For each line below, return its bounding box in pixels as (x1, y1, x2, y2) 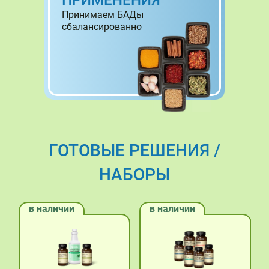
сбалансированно (62, 21, 142, 32)
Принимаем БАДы (62, 9, 144, 20)
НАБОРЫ (99, 165, 170, 184)
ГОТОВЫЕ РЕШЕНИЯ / (49, 141, 220, 160)
